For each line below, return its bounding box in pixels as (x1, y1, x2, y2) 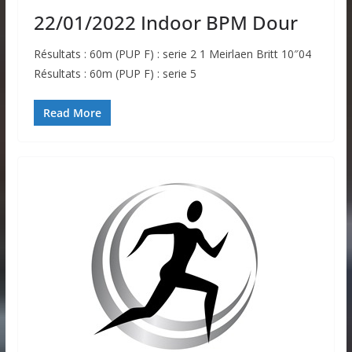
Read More (42, 105, 101, 121)
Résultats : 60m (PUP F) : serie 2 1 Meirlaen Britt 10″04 (33, 46, 311, 62)
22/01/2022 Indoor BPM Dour (33, 9, 298, 36)
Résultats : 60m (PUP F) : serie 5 (33, 66, 196, 82)
